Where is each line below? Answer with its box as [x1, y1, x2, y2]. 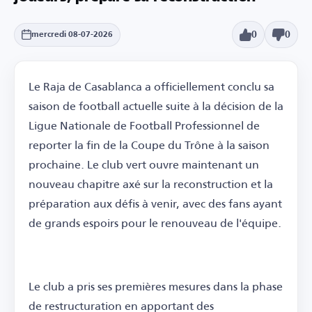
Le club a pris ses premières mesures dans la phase [29, 275, 283, 297]
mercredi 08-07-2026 [31, 30, 113, 39]
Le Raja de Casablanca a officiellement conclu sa [29, 75, 274, 97]
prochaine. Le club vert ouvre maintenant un [29, 153, 259, 175]
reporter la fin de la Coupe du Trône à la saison [29, 134, 270, 156]
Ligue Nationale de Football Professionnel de [29, 114, 260, 136]
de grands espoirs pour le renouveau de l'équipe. [29, 212, 281, 234]
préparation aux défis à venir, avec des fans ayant [29, 192, 282, 214]
